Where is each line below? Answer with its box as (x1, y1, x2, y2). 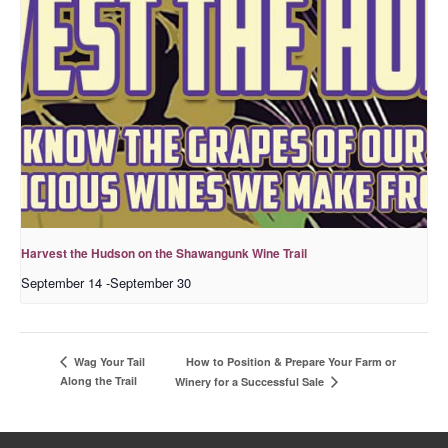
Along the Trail (60, 373, 137, 389)
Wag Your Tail (71, 354, 145, 370)
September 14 (21, 273, 102, 293)
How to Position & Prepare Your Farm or (186, 354, 397, 370)
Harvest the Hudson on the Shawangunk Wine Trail (21, 244, 307, 263)
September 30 (110, 273, 191, 293)
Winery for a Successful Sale (175, 374, 328, 390)
